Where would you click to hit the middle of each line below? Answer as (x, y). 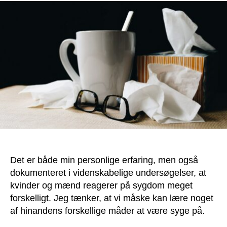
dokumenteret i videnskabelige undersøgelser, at (108, 173)
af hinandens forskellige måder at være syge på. (107, 211)
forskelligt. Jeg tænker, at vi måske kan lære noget (112, 198)
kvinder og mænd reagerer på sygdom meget (101, 185)
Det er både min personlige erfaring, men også (104, 160)
